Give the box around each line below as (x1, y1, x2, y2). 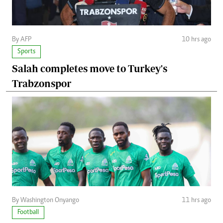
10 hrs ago (182, 36, 211, 44)
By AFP (12, 36, 31, 44)
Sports (17, 48, 35, 56)
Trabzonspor (12, 78, 71, 90)
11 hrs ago (182, 197, 211, 205)
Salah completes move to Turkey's (12, 63, 167, 75)
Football (17, 209, 39, 217)
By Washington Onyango (12, 197, 79, 205)
